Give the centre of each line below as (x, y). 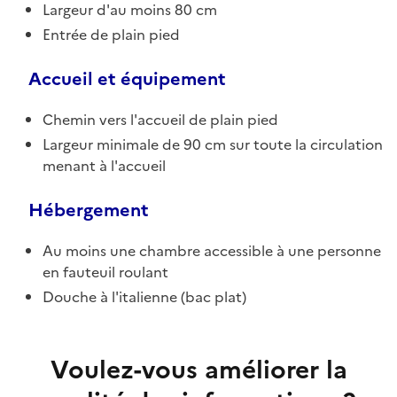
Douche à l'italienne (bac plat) (144, 296)
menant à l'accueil (104, 165)
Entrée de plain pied (111, 34)
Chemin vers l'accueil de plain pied (160, 119)
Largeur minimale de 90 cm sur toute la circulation (213, 144)
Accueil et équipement (127, 78)
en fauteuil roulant (105, 272)
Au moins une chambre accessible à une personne (212, 250)
